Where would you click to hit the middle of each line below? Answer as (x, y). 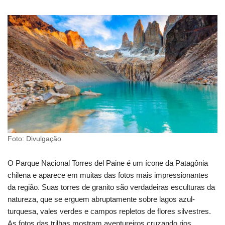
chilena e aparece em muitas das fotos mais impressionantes (108, 175)
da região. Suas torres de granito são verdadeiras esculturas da (111, 187)
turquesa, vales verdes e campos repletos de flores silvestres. (109, 211)
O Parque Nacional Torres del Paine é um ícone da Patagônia (108, 163)
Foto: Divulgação (34, 139)
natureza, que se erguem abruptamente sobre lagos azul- (101, 199)
